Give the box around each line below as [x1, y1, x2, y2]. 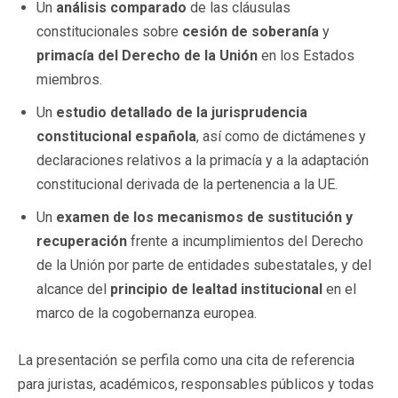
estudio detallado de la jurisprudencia [56, 103, 307, 121]
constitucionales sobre [36, 22, 182, 40]
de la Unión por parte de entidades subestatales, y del [36, 256, 371, 274]
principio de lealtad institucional [110, 280, 322, 298]
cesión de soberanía [182, 22, 319, 40]
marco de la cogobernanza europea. [36, 304, 257, 322]
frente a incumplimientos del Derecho [127, 232, 363, 250]
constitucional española [36, 127, 196, 145]
